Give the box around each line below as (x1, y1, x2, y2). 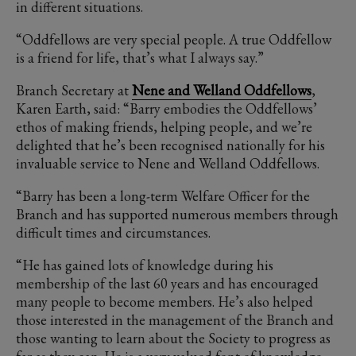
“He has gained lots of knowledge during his (16, 256, 273, 275)
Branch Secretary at (16, 81, 132, 100)
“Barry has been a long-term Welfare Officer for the (16, 187, 310, 206)
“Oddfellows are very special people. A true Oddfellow (16, 30, 331, 49)
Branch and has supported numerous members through (16, 205, 339, 224)
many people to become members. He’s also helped (16, 292, 313, 311)
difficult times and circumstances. (16, 223, 211, 242)
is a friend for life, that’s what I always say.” (16, 48, 264, 68)
